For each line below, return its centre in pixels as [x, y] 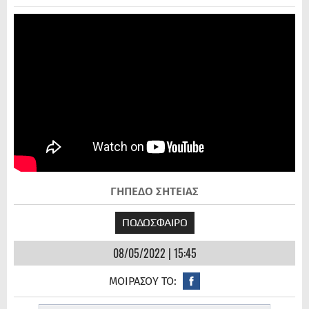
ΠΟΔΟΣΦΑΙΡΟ [154, 223]
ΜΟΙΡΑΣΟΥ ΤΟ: [143, 281]
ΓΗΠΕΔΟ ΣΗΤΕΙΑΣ [154, 192]
